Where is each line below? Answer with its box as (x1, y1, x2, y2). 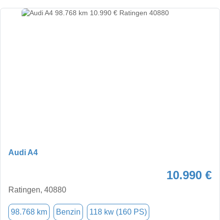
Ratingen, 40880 (8, 185, 66, 194)
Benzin (56, 207, 81, 216)
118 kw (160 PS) (89, 207, 147, 216)
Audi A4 (8, 148, 38, 157)
